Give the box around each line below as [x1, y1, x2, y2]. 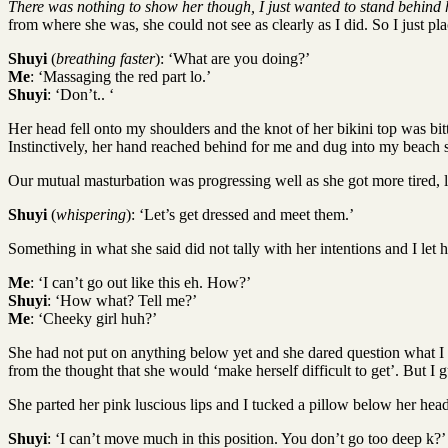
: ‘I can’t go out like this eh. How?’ [30, 273, 251, 291]
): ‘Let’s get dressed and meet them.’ [126, 205, 354, 223]
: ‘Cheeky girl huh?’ [30, 309, 157, 327]
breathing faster [56, 49, 155, 67]
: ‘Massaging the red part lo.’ [30, 67, 211, 85]
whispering [56, 205, 126, 223]
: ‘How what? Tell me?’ [47, 291, 197, 309]
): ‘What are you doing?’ [155, 49, 310, 67]
